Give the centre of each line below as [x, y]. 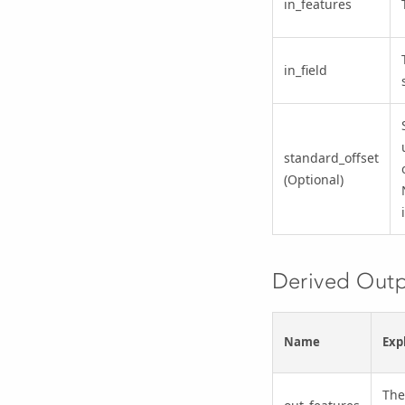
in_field [305, 71]
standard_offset [331, 158]
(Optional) [313, 180]
